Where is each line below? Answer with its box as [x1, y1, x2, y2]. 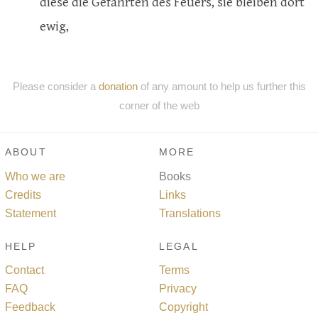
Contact [5, 264, 44, 277]
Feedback [5, 301, 55, 314]
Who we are [5, 170, 65, 182]
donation [98, 79, 138, 92]
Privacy [159, 283, 197, 295]
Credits [5, 188, 41, 201]
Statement [5, 207, 56, 219]
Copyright [159, 301, 208, 314]
